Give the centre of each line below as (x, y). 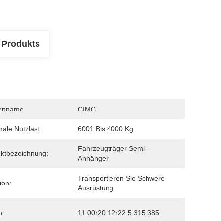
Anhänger (93, 158)
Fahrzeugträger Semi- (112, 148)
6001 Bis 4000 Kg (106, 129)
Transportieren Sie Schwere (121, 178)
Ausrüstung (96, 188)
